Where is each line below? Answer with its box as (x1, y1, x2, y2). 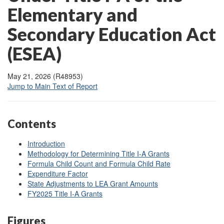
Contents (7, 117, 56, 130)
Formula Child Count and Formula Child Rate (27, 158, 170, 168)
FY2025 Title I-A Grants (27, 188, 102, 198)
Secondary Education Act (7, 23, 216, 45)
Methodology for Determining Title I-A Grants (27, 148, 169, 158)
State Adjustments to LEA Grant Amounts (27, 178, 158, 188)
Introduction (27, 138, 65, 148)
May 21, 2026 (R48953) (7, 71, 83, 81)
